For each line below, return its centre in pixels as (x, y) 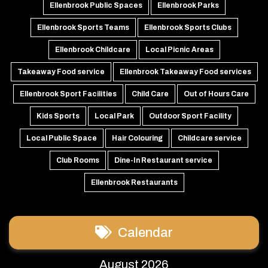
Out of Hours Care (216, 94)
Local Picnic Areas (179, 50)
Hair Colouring (137, 138)
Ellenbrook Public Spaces (96, 6)
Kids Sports (58, 116)
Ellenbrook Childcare (92, 50)
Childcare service (210, 138)
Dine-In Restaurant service (163, 161)
